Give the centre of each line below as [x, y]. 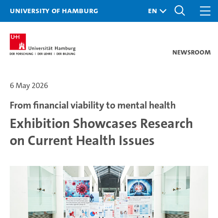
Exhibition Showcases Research [101, 124]
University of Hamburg [54, 10]
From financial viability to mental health [93, 105]
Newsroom [191, 52]
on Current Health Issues [82, 141]
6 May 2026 [29, 85]
